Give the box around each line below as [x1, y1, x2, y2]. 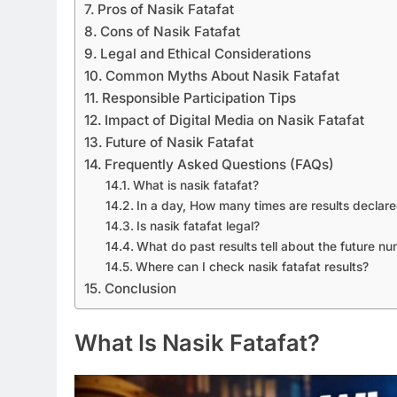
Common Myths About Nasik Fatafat [105, 67, 340, 85]
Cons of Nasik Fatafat [100, 23, 241, 41]
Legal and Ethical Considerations [100, 45, 312, 63]
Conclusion [105, 280, 177, 298]
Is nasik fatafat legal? [136, 219, 260, 234]
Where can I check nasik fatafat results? [135, 260, 369, 275]
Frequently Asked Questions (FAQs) [105, 156, 335, 174]
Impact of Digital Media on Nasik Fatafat [105, 112, 365, 129]
